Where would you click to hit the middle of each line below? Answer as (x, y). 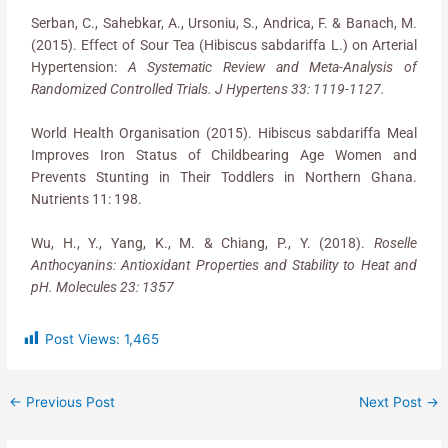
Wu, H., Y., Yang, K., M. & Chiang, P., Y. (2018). (202, 242)
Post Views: (83, 338)
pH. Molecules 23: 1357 (103, 286)
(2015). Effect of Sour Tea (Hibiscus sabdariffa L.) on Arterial (224, 45)
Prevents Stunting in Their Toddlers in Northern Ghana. (224, 176)
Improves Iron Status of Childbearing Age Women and (224, 154)
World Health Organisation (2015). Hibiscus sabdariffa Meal (224, 132)
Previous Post (69, 401)
